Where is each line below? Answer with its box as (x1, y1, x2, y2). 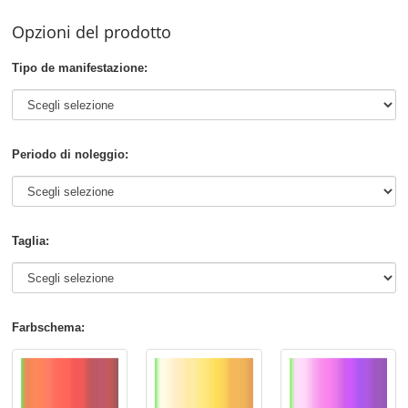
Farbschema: (12, 321, 86, 335)
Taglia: (12, 234, 50, 249)
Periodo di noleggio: (12, 148, 129, 162)
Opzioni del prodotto (12, 21, 172, 44)
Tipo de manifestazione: (12, 61, 148, 76)
